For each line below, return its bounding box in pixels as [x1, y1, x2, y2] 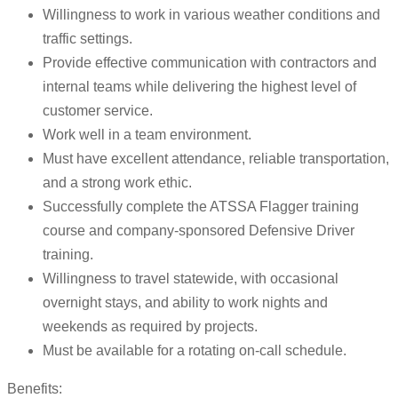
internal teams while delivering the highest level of [43, 79, 356, 95]
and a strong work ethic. [43, 175, 192, 191]
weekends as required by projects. [43, 319, 258, 335]
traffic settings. [43, 31, 132, 47]
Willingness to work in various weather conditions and [43, 7, 380, 23]
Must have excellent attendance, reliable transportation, [43, 151, 389, 167]
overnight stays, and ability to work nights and [43, 295, 328, 311]
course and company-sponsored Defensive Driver [43, 223, 354, 239]
